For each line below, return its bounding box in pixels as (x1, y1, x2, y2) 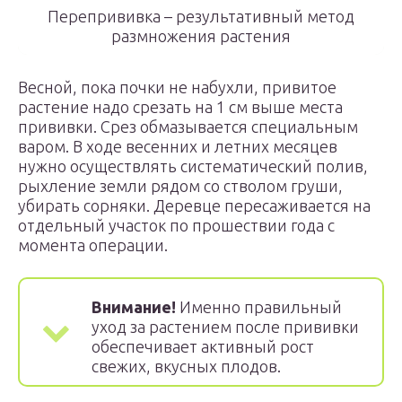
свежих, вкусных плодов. (92, 357, 281, 375)
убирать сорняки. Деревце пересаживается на (18, 197, 371, 214)
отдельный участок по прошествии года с (18, 216, 335, 234)
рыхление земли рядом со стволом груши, (18, 177, 343, 195)
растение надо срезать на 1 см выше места (18, 98, 343, 116)
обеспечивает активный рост (92, 337, 314, 355)
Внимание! (92, 298, 179, 316)
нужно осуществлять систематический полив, (18, 157, 368, 175)
